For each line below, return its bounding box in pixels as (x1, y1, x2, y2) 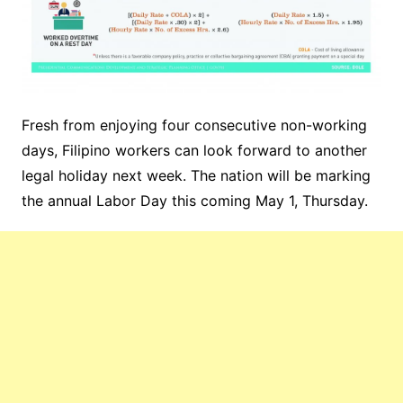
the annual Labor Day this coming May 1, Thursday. (21, 191, 368, 210)
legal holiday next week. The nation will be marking (21, 166, 371, 184)
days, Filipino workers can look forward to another (21, 140, 367, 159)
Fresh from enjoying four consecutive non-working (21, 115, 367, 134)
